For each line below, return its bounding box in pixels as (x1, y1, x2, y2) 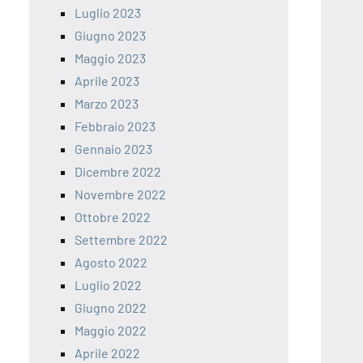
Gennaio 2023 (75, 141, 152, 156)
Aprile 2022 (75, 345, 140, 361)
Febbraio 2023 (75, 118, 156, 134)
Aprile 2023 (75, 73, 139, 88)
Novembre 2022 (75, 186, 166, 202)
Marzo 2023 (75, 96, 139, 111)
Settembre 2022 (75, 232, 168, 247)
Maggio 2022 (75, 322, 147, 338)
